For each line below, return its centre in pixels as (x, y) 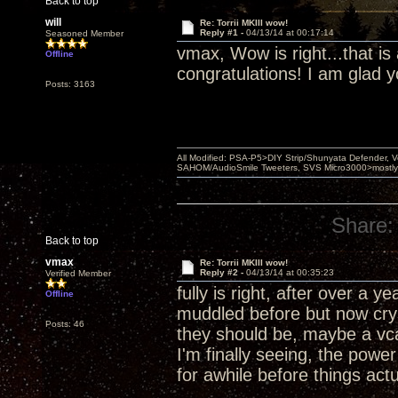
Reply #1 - (223, 32)
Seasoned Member (84, 33)
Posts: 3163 (70, 84)
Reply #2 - (223, 272)
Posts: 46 (65, 324)
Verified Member (78, 273)
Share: (363, 225)
